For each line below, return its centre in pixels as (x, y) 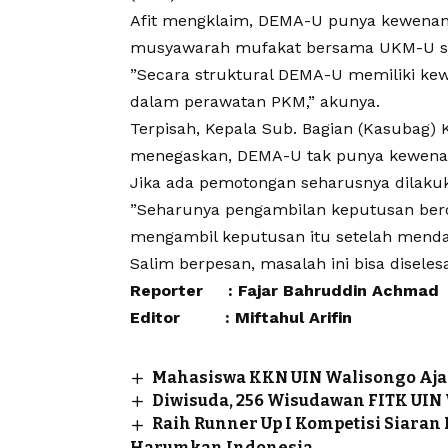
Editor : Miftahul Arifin (241, 317)
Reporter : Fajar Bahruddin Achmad (284, 290)
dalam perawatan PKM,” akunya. (255, 101)
